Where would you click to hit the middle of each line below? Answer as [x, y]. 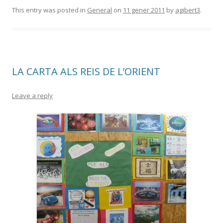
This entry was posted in [50, 10]
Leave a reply [32, 96]
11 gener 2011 [144, 10]
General [100, 10]
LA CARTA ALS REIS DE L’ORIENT [86, 72]
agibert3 [188, 10]
